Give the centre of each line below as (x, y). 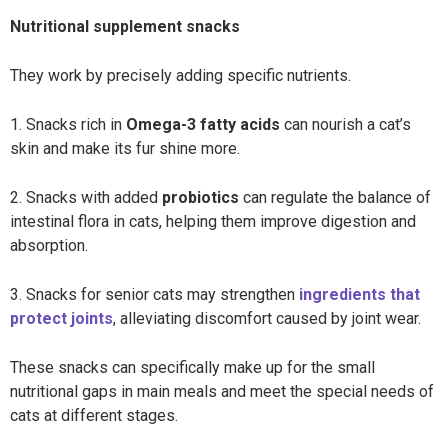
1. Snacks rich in (68, 124)
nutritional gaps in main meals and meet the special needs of (222, 391)
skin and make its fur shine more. (125, 148)
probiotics (198, 197)
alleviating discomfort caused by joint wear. (270, 318)
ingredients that (359, 294)
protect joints (61, 318)
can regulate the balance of (335, 197)
